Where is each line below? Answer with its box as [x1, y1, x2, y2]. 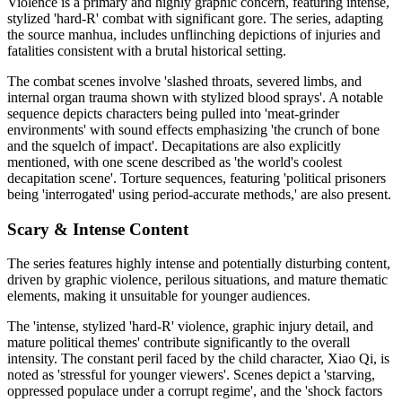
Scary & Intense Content [7, 219, 188, 239]
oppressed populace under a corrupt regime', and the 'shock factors [7, 383, 382, 399]
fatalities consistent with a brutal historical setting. [7, 42, 286, 58]
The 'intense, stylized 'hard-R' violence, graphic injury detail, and [7, 319, 373, 335]
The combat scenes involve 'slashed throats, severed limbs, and [7, 73, 362, 89]
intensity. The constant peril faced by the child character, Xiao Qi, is [7, 351, 389, 367]
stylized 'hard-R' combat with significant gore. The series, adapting [7, 10, 383, 26]
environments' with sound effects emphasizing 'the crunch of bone [7, 121, 380, 137]
